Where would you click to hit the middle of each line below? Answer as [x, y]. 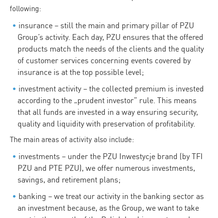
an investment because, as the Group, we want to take [108, 208]
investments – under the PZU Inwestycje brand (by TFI [110, 156]
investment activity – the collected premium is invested [111, 88]
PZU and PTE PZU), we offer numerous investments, [106, 168]
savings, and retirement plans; [69, 180]
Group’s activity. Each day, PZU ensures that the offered [110, 37]
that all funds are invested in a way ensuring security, [108, 112]
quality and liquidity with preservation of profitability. [106, 123]
